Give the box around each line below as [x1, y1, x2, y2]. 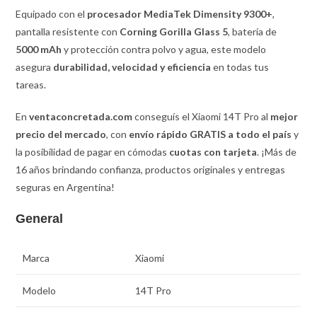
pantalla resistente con [16, 25, 120, 38]
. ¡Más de [257, 145, 297, 158]
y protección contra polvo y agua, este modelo [62, 42, 267, 55]
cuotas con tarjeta [169, 145, 258, 158]
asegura [16, 60, 54, 73]
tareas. [16, 78, 47, 91]
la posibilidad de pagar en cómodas [16, 145, 170, 158]
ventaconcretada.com [29, 110, 133, 122]
